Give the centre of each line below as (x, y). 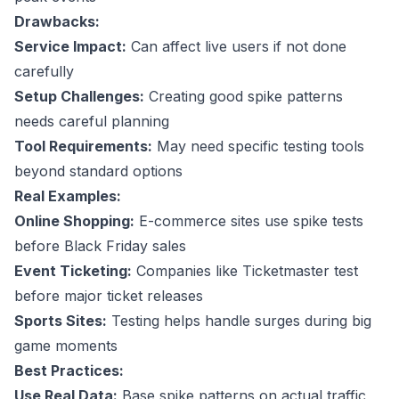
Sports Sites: (61, 321)
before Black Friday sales (100, 246)
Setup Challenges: (79, 97)
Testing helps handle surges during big (239, 321)
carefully (44, 72)
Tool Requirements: (83, 147)
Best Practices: (69, 371)
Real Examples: (68, 196)
